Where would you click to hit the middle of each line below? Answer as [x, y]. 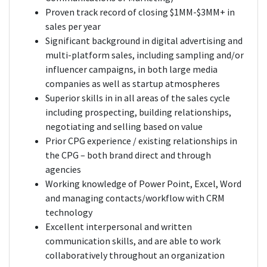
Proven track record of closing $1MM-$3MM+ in [140, 12]
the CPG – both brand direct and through [128, 155]
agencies [63, 170]
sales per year [73, 27]
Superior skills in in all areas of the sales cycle [138, 98]
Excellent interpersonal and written [119, 227]
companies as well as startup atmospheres [133, 84]
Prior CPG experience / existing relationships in [141, 141]
